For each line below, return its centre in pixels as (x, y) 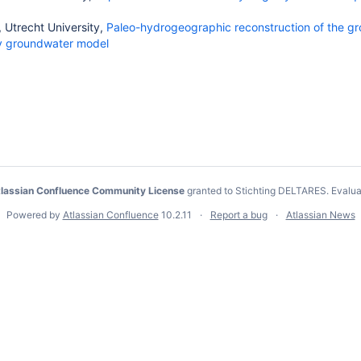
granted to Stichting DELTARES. (258, 191)
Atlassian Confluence (110, 215)
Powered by (34, 215)
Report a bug (239, 215)
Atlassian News (320, 215)
